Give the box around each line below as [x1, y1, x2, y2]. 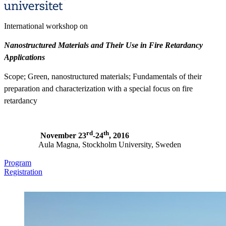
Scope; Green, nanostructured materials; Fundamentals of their [4, 72, 202, 81]
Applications [4, 52, 45, 62]
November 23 [4, 131, 86, 140]
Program [4, 158, 31, 167]
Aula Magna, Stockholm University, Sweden [4, 140, 181, 149]
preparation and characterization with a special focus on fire [4, 84, 193, 93]
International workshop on [4, 21, 88, 30]
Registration [4, 167, 42, 177]
